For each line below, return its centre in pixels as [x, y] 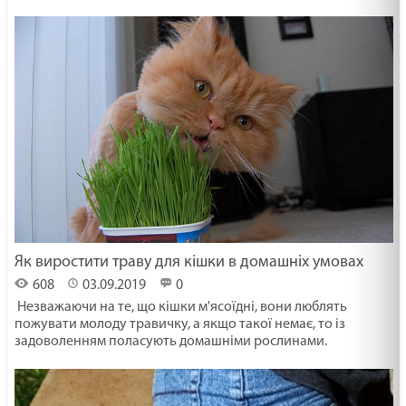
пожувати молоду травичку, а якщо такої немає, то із [180, 324]
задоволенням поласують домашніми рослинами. [171, 341]
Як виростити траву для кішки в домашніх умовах [189, 262]
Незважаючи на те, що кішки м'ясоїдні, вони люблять [181, 307]
